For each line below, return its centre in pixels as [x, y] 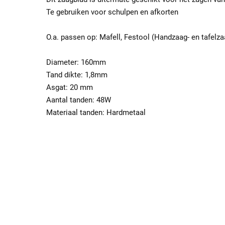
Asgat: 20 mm [70, 88]
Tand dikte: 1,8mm [77, 75]
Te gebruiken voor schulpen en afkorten [112, 12]
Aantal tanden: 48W [79, 100]
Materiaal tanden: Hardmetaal [96, 113]
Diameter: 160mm [76, 63]
